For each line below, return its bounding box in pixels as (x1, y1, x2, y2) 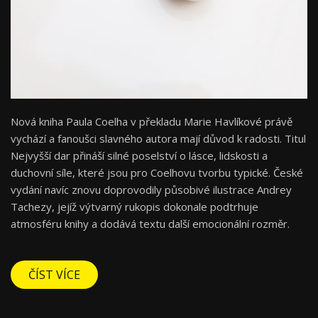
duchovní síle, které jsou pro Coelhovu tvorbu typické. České (11, 165, 303, 180)
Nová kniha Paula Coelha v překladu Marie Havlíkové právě (11, 114, 292, 129)
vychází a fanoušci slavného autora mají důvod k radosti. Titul (11, 131, 306, 146)
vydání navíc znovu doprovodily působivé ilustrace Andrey (11, 182, 292, 197)
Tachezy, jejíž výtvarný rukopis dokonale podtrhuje (11, 199, 258, 214)
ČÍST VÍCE (28, 267, 80, 283)
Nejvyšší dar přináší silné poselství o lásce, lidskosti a (11, 148, 268, 163)
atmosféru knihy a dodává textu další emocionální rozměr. (11, 216, 290, 231)
